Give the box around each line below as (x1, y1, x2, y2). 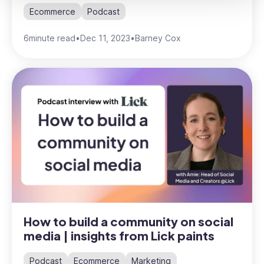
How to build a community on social (24, 214, 233, 229)
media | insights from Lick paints (24, 228, 214, 243)
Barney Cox (135, 32, 181, 43)
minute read (29, 32, 75, 43)
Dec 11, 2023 (80, 32, 130, 43)
